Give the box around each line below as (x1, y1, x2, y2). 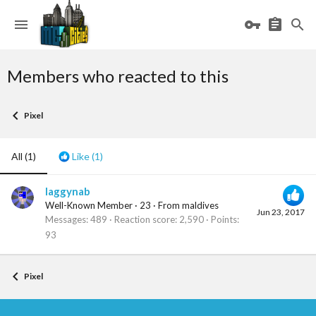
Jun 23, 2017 (257, 207, 305, 218)
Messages (45, 214, 86, 226)
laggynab (45, 185, 90, 198)
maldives (182, 200, 219, 212)
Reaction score (114, 214, 175, 226)
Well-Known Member (45, 200, 133, 212)
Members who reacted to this (7, 66, 229, 86)
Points (211, 214, 237, 226)
